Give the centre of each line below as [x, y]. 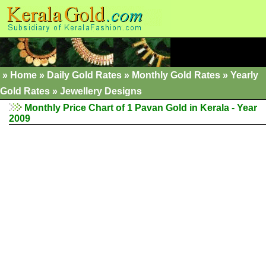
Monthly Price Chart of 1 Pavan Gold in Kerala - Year [140, 108]
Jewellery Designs [101, 91]
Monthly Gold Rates [176, 75]
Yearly [244, 75]
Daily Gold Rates [84, 75]
